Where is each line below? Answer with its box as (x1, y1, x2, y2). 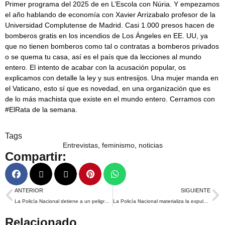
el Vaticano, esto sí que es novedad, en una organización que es (5, 84, 210, 92)
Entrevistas (62, 141, 98, 149)
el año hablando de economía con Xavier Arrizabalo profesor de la (5, 10, 215, 19)
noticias (138, 141, 163, 149)
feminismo (101, 141, 135, 149)
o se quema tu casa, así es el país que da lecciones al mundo (5, 52, 201, 61)
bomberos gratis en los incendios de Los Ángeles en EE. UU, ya (5, 31, 208, 40)
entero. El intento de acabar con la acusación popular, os (5, 63, 186, 71)
